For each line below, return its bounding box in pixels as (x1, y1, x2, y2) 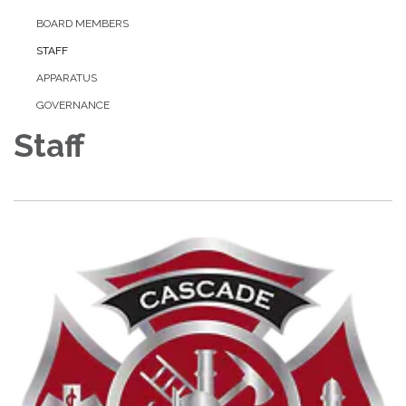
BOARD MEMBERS (36, 17, 129, 31)
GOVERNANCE (36, 99, 110, 112)
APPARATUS (36, 72, 97, 85)
